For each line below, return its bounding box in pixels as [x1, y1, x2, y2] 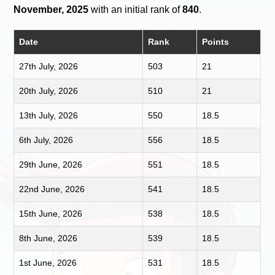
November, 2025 [14, 4, 89, 15]
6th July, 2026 [19, 135, 74, 145]
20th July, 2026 [19, 86, 79, 96]
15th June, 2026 [19, 209, 83, 219]
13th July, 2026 [19, 110, 79, 121]
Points [202, 37, 230, 47]
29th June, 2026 [19, 160, 83, 170]
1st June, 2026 [19, 258, 77, 268]
